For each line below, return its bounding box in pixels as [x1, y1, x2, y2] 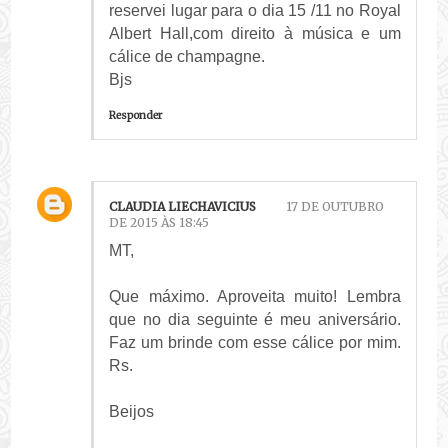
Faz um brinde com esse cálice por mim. [109, 333, 401, 351]
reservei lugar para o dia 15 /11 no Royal [109, 2, 401, 20]
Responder [109, 109, 163, 123]
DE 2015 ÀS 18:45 [109, 214, 210, 230]
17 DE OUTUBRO [286, 198, 385, 214]
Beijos [109, 402, 155, 420]
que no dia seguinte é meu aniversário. [109, 310, 401, 328]
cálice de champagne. [109, 48, 266, 66]
